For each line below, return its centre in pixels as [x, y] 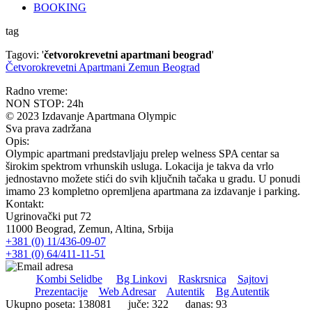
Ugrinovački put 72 [48, 216]
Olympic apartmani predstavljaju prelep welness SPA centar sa [142, 153]
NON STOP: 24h [45, 103]
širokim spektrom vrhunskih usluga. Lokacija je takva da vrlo [140, 166]
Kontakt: [25, 203]
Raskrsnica [202, 279]
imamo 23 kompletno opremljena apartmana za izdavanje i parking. [153, 191]
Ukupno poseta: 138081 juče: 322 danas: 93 [116, 304]
